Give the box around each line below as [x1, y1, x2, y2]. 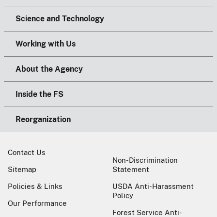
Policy [112, 191, 133, 200]
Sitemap [8, 165, 36, 173]
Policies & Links [8, 182, 62, 190]
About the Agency [15, 64, 83, 74]
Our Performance [8, 199, 67, 207]
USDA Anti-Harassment [112, 182, 194, 190]
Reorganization [15, 114, 71, 124]
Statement [112, 165, 149, 173]
